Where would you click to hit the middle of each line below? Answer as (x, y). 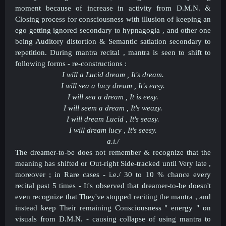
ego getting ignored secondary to (69, 30)
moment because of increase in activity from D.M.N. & (113, 8)
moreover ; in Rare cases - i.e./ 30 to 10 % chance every (113, 175)
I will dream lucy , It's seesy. (113, 130)
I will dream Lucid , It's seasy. (113, 119)
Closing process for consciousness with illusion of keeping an (113, 19)
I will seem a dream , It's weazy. (113, 108)
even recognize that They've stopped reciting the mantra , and (113, 197)
